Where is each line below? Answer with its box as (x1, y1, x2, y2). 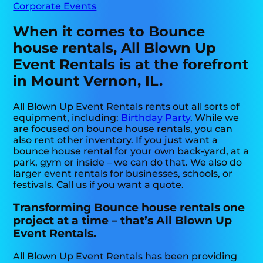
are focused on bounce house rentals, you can (13, 123, 233, 134)
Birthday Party (121, 112, 191, 123)
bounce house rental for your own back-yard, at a (13, 145, 249, 157)
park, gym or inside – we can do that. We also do (13, 156, 242, 168)
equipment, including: (13, 112, 122, 123)
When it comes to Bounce (13, 23, 205, 41)
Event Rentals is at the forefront (13, 56, 249, 73)
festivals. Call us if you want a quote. (13, 178, 184, 190)
